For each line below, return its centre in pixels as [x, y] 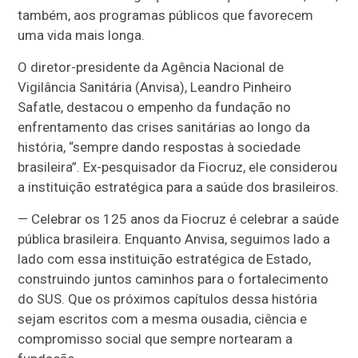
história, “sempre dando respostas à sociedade [159, 147]
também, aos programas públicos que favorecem [166, 15]
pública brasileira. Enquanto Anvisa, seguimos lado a [174, 239]
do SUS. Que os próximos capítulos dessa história [168, 299]
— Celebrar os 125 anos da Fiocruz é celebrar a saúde [179, 219]
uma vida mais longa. [82, 35]
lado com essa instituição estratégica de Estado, [165, 259]
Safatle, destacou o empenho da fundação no [155, 107]
